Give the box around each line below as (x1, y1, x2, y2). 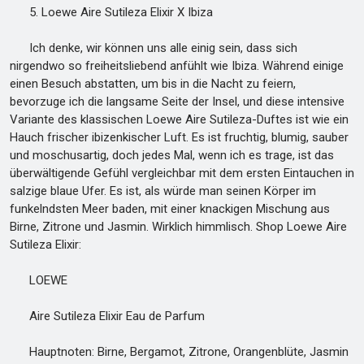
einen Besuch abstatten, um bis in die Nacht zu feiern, (10, 76, 296, 91)
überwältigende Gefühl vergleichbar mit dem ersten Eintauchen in (10, 166, 354, 180)
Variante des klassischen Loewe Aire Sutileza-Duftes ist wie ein (10, 112, 349, 127)
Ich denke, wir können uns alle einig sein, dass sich (10, 41, 297, 55)
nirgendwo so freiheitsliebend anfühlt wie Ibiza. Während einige (10, 58, 344, 73)
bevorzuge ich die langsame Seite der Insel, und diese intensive (10, 94, 344, 109)
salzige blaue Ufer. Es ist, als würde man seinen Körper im (10, 184, 316, 198)
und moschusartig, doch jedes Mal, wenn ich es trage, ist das (10, 148, 334, 162)
